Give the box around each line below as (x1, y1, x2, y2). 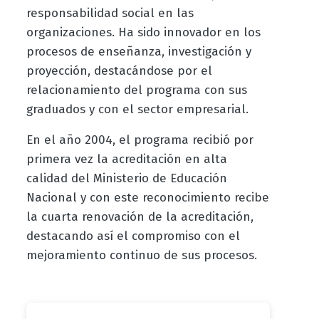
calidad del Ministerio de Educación (26, 171, 227, 187)
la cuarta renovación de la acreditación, (26, 209, 253, 225)
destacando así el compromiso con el (26, 229, 240, 244)
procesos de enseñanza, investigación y (26, 44, 251, 60)
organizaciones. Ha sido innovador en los (26, 25, 261, 41)
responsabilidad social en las (26, 6, 194, 21)
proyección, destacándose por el (26, 63, 212, 79)
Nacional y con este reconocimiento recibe (26, 190, 269, 206)
